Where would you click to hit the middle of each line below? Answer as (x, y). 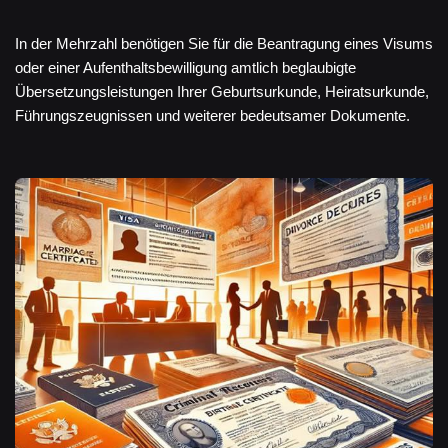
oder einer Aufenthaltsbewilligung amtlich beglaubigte (185, 67)
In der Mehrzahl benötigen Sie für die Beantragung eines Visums (224, 43)
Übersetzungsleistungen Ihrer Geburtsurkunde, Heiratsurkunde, (222, 91)
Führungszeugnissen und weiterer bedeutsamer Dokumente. (212, 115)
